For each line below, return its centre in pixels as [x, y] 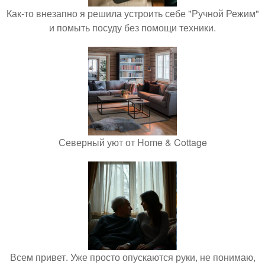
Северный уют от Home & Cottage [132, 143]
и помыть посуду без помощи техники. [132, 28]
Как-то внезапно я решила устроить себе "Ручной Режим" [132, 14]
